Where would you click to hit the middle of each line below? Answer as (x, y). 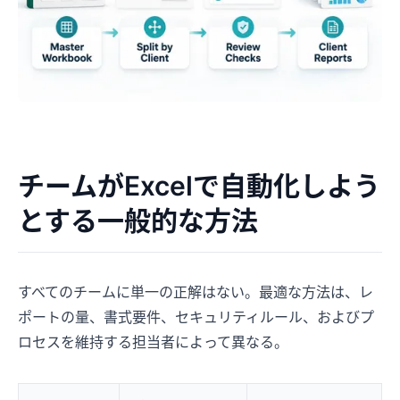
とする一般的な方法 (138, 220)
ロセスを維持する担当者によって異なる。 (153, 342)
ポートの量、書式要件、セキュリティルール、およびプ (196, 317)
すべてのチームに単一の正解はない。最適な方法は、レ (196, 292)
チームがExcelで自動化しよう (199, 185)
